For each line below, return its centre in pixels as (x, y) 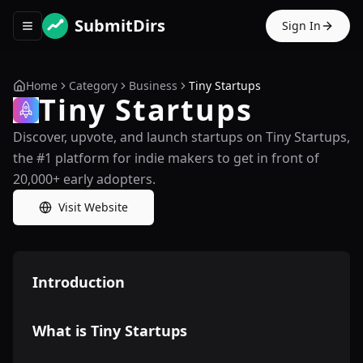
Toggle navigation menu (92, 32)
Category (93, 85)
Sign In (301, 26)
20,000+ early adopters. (84, 179)
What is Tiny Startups (110, 331)
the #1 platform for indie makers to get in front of (166, 158)
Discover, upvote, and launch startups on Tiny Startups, (181, 137)
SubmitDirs (120, 26)
